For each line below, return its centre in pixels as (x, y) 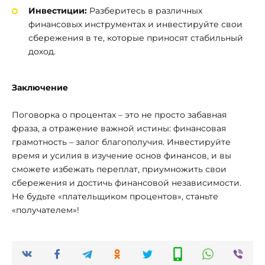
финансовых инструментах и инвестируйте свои (135, 24)
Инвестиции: (58, 10)
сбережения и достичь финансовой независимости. (127, 183)
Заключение (40, 87)
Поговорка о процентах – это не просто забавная (119, 115)
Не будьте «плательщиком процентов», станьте (115, 197)
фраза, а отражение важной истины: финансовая (119, 129)
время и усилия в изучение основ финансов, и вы (122, 156)
